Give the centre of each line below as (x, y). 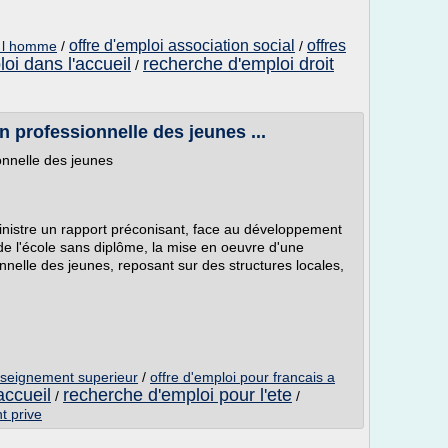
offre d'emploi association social (182, 45)
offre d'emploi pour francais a (242, 377)
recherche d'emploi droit (238, 64)
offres (326, 45)
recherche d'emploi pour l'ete (177, 395)
